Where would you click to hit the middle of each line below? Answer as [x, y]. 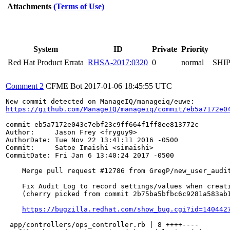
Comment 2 [25, 86]
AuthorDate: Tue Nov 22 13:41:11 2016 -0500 [92, 140]
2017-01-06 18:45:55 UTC [128, 86]
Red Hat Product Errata [46, 62]
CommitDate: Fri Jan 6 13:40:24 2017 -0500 [90, 155]
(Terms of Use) [79, 6]
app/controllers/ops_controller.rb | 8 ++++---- [102, 225]
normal [193, 62]
